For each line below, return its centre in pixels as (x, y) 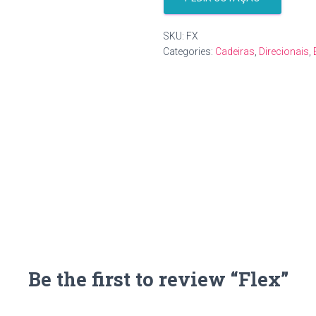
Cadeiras (235, 51)
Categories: (189, 51)
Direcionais (284, 51)
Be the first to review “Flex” (158, 279)
